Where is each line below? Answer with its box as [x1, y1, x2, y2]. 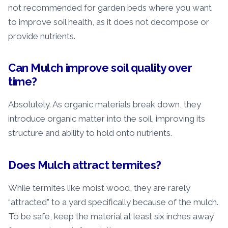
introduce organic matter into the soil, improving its [8, 113, 205, 124]
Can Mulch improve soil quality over [8, 61, 192, 75]
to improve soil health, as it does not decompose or [8, 17, 209, 27]
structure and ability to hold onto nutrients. [8, 128, 172, 138]
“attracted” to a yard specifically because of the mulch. [8, 196, 218, 207]
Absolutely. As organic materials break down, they [8, 99, 201, 110]
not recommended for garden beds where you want [8, 3, 212, 13]
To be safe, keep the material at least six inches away [8, 211, 214, 221]
